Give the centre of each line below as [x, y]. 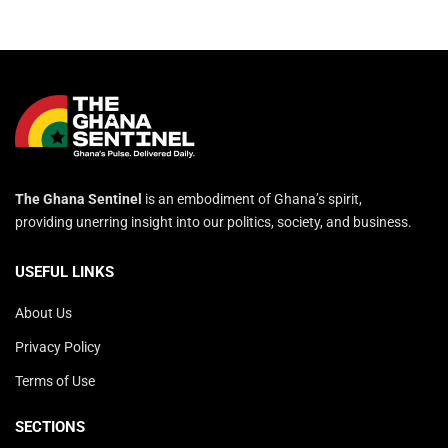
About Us [43, 313]
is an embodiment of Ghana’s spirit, [252, 199]
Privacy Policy [58, 347]
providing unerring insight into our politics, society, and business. [213, 222]
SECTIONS [50, 427]
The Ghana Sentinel [78, 199]
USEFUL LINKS [64, 272]
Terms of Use [55, 381]
